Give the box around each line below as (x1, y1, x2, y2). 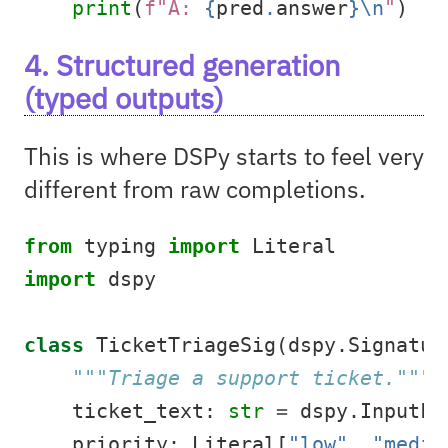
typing (72, 234, 168, 258)
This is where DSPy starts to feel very (24, 139, 424, 172)
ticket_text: (24, 399, 228, 423)
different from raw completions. (24, 172, 366, 205)
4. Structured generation (24, 45, 340, 84)
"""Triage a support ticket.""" (72, 366, 432, 390)
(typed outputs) (24, 78, 224, 117)
